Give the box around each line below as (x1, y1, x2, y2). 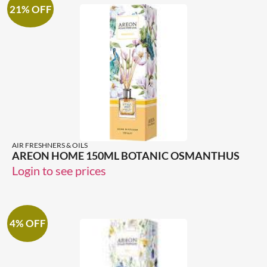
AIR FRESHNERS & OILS (12, 141, 88, 150)
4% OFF (9, 217, 46, 230)
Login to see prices (12, 163, 106, 178)
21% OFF (9, 2, 52, 15)
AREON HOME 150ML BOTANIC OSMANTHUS (12, 149, 240, 163)
